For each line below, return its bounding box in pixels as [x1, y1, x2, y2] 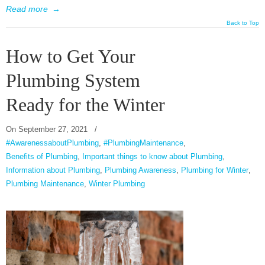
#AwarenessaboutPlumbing [6, 138, 99, 148]
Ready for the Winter [6, 95, 165, 116]
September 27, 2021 [18, 125, 88, 134]
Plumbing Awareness [105, 166, 176, 175]
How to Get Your [6, 46, 135, 67]
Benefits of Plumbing [6, 152, 77, 161]
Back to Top [227, 20, 259, 27]
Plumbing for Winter [181, 166, 248, 175]
